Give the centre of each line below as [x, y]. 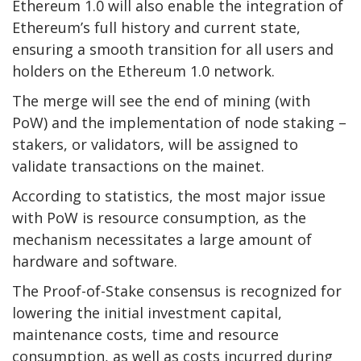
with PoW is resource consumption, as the [159, 217]
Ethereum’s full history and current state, [156, 27]
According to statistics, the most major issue [169, 195]
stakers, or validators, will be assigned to [155, 144]
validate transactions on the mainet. [138, 166]
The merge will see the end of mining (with [161, 100]
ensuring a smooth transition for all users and [173, 49]
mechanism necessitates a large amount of [162, 239]
